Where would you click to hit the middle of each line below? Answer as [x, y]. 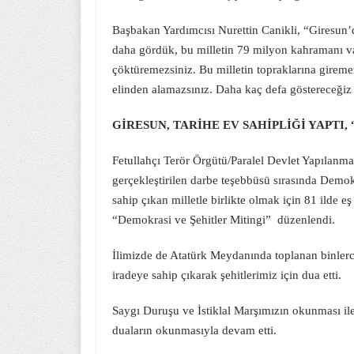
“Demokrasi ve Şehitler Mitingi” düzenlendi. [224, 220]
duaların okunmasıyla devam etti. [194, 330]
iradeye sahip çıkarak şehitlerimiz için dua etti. [227, 275]
